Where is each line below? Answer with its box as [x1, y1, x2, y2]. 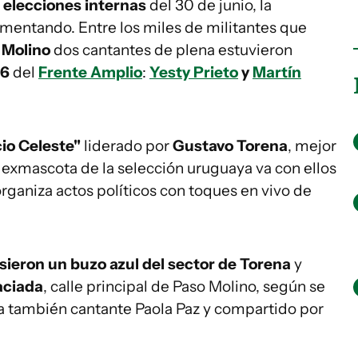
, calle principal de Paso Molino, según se [43, 277, 325, 296]
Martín [253, 63, 301, 82]
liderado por [81, 137, 173, 155]
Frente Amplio [38, 63, 142, 82]
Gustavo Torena [173, 137, 288, 155]
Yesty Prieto [149, 63, 238, 82]
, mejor [288, 137, 336, 155]
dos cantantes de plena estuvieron [50, 41, 292, 59]
